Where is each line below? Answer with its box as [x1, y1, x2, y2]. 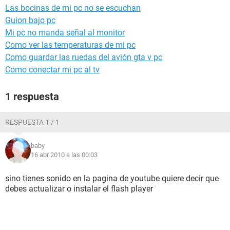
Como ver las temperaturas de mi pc [5, 40, 136, 50]
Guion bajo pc [5, 15, 55, 25]
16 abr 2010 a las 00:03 [31, 151, 98, 159]
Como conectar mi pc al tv [5, 65, 100, 74]
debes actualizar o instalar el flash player [5, 184, 153, 194]
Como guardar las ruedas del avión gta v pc [5, 52, 162, 62]
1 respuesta [5, 90, 59, 103]
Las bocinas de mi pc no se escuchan [5, 3, 141, 13]
